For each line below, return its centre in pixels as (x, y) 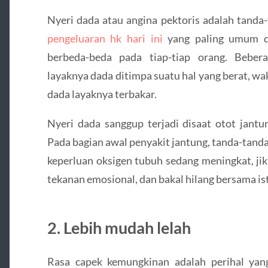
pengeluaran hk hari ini (105, 39)
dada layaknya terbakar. (102, 94)
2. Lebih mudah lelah (119, 228)
